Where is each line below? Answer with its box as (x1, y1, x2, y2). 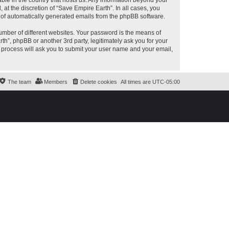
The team (8, 79, 31, 85)
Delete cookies (80, 79, 117, 85)
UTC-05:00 (152, 79, 180, 85)
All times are (121, 79, 152, 85)
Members (44, 79, 67, 85)
